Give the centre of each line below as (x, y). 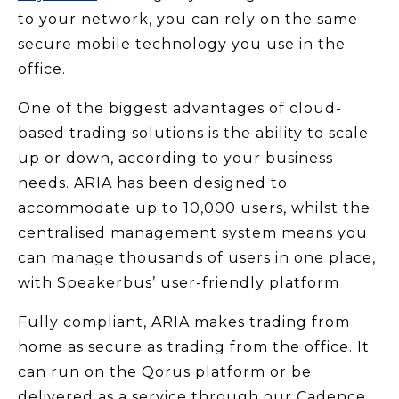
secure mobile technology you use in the (182, 44)
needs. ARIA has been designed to (153, 183)
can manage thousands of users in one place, (197, 257)
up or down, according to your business (175, 158)
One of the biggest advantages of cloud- (180, 108)
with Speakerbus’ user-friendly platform (179, 282)
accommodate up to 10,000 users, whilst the (194, 208)
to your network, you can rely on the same (188, 19)
